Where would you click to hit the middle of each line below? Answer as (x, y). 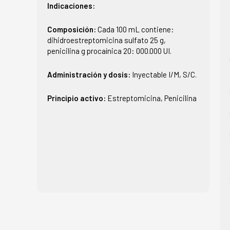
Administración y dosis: (90, 74)
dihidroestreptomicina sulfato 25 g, (107, 40)
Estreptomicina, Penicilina (152, 98)
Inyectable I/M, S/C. (164, 74)
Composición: (72, 29)
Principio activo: (77, 98)
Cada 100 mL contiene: (136, 29)
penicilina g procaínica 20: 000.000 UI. (109, 51)
